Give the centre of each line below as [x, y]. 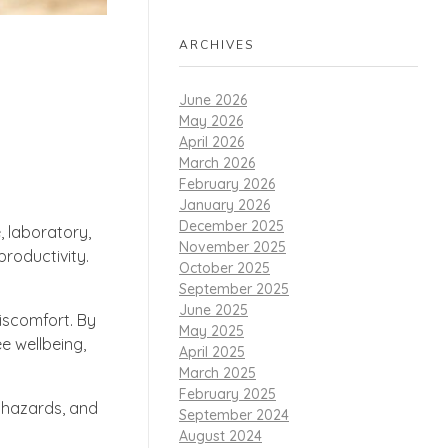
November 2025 [232, 246]
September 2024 [234, 414]
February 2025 [227, 393]
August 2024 [220, 435]
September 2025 [234, 288]
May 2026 [211, 120]
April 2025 [212, 351]
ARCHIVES [216, 44]
